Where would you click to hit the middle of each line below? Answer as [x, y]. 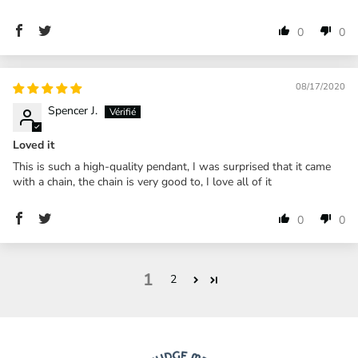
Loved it [34, 145]
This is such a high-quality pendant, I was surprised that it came [172, 166]
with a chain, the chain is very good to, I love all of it [142, 181]
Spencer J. [73, 110]
